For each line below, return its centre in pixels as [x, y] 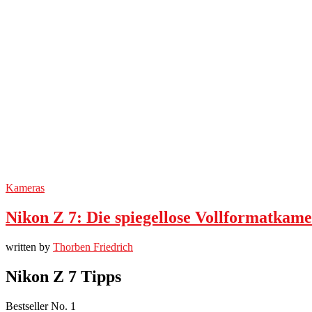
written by [29, 247]
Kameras [25, 187]
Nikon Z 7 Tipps [63, 276]
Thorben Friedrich [93, 247]
